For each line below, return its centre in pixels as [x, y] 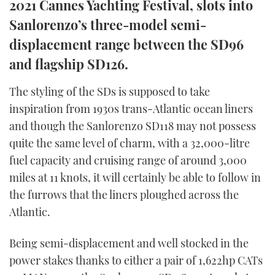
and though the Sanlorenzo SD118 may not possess [133, 126]
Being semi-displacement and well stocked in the [129, 243]
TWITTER [137, 12]
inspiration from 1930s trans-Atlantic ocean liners [131, 108]
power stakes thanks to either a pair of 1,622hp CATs [136, 261]
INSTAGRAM [137, 43]
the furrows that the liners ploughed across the [124, 194]
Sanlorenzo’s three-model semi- [108, 24]
